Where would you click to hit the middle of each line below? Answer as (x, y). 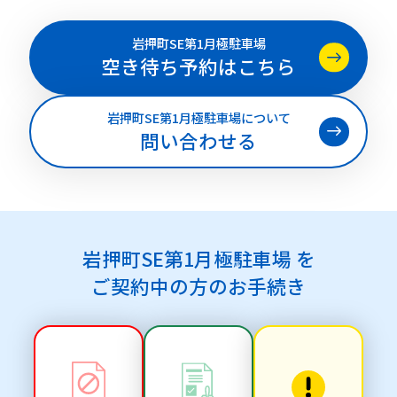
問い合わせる (198, 141)
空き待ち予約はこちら (198, 66)
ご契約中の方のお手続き (198, 286)
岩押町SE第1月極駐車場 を (198, 259)
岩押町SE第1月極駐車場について (198, 118)
